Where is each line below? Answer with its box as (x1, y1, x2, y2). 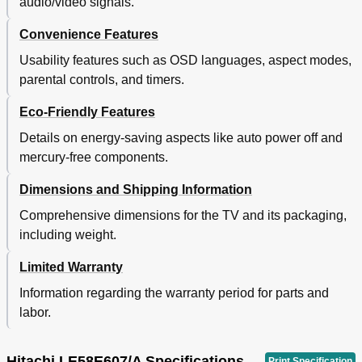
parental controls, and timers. (19, 73, 184, 87)
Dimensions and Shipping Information (19, 183, 252, 197)
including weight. (19, 228, 116, 242)
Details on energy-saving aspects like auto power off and (19, 131, 343, 145)
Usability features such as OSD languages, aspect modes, (19, 53, 351, 68)
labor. (19, 305, 51, 320)
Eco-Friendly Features (19, 105, 155, 120)
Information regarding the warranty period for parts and (19, 286, 329, 301)
